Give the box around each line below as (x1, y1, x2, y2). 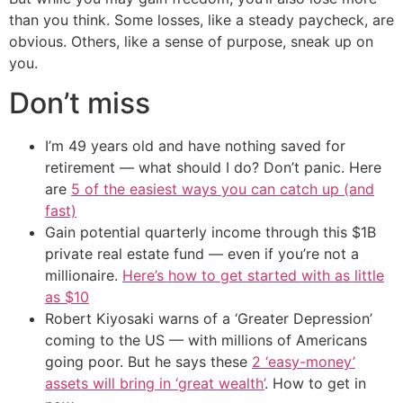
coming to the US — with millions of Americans (45, 331, 367, 350)
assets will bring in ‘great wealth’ (45, 374, 264, 393)
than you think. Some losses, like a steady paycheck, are (9, 10, 394, 29)
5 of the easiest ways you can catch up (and (71, 180, 374, 199)
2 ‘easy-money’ (252, 353, 355, 372)
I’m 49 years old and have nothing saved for (45, 137, 345, 156)
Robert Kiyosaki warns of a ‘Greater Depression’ (45, 309, 372, 328)
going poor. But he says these (45, 353, 252, 372)
